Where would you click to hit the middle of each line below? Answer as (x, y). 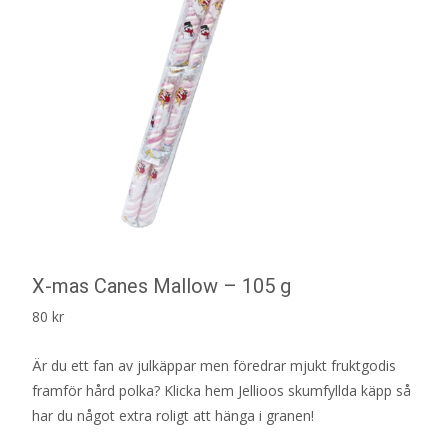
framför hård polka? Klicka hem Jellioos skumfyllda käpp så (221, 390)
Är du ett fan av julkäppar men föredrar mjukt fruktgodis (214, 365)
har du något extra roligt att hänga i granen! (175, 415)
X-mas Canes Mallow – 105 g (161, 285)
